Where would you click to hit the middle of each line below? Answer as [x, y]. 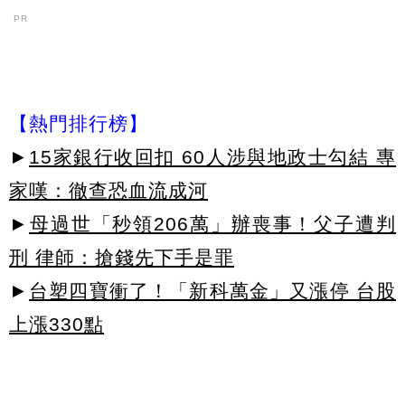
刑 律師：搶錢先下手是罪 [122, 257]
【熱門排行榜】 [79, 123]
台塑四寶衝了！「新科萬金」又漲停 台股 [212, 290]
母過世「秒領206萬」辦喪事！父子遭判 [212, 223]
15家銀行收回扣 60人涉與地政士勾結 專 [212, 156]
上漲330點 [57, 324]
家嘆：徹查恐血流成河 [108, 190]
